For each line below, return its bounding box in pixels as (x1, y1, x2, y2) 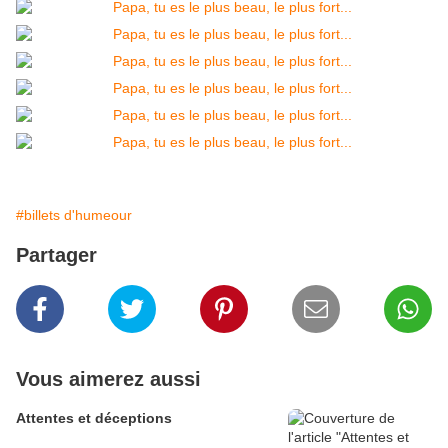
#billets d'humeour (16, 207, 132, 224)
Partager (16, 244, 97, 267)
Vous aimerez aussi (16, 368, 201, 391)
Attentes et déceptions (16, 410, 172, 427)
